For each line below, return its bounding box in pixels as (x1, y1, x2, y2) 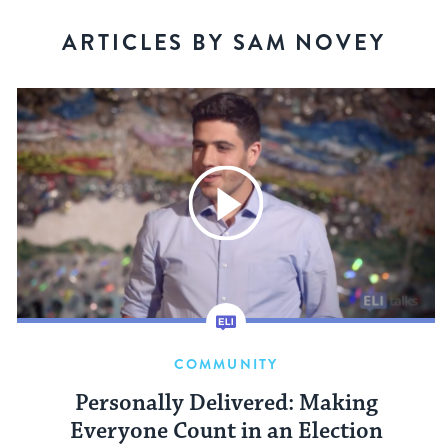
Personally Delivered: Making (74, 388, 378, 418)
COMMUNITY (174, 353, 278, 374)
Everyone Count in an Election (69, 416, 383, 446)
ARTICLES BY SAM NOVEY (62, 26, 386, 58)
